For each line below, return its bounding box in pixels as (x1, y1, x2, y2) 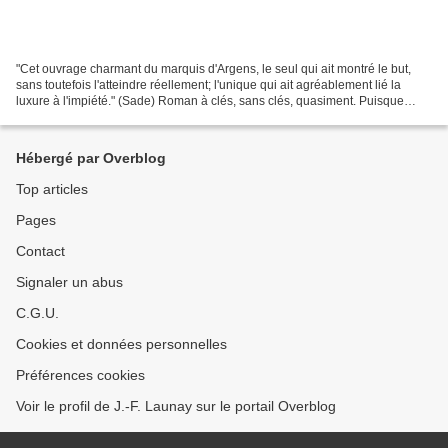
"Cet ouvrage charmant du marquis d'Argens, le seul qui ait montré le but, (16, 61, 411, 76)
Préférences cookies (16, 367, 145, 383)
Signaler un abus (16, 274, 123, 290)
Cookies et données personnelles (16, 336, 227, 352)
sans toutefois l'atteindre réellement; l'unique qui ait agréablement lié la (16, 77, 401, 92)
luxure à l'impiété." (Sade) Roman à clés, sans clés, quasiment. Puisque (16, 93, 404, 108)
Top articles (16, 181, 88, 197)
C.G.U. (16, 305, 59, 321)
